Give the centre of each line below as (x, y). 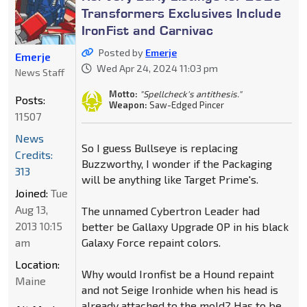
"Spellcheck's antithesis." (191, 94)
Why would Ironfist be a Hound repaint (177, 274)
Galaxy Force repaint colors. (151, 243)
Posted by (122, 53)
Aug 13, (32, 210)
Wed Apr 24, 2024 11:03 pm (157, 69)
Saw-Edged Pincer (185, 105)
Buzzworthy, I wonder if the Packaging (176, 164)
